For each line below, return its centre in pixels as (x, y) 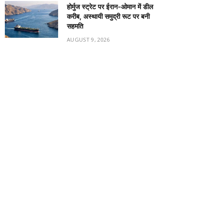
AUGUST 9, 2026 (88, 39)
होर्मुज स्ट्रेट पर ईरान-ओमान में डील (110, 7)
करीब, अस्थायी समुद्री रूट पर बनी (108, 16)
